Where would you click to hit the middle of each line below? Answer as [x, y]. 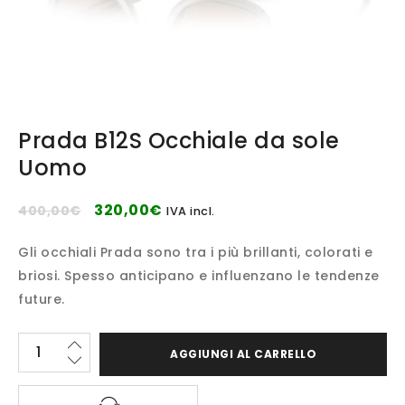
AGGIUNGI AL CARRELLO [243, 354]
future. [42, 299]
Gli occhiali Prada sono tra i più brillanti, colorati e [196, 252]
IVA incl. [191, 211]
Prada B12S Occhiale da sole [179, 141]
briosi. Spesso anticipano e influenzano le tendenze [199, 276]
